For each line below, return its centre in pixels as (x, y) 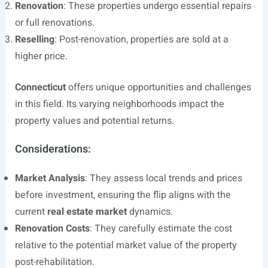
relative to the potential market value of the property (126, 245)
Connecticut (40, 87)
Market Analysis (50, 178)
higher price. (41, 56)
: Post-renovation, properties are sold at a (141, 39)
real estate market (87, 212)
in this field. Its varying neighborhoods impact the (119, 104)
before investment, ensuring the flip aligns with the (123, 195)
